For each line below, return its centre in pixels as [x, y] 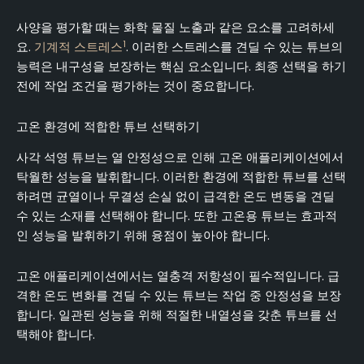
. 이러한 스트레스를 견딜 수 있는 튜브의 [234, 48]
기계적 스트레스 [78, 48]
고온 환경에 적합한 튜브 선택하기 [108, 126]
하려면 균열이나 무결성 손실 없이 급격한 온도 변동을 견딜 [175, 197]
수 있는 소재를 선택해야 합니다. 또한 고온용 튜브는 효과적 [177, 217]
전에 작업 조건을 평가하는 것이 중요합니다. [135, 87]
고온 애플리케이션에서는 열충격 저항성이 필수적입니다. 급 [178, 276]
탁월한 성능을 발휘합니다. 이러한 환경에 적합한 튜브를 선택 [181, 178]
